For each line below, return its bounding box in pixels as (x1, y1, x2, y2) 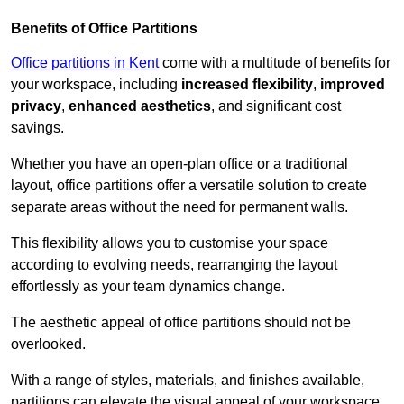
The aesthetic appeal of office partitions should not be (11, 315, 351, 331)
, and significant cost (211, 98, 341, 115)
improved (320, 77, 385, 93)
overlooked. (11, 336, 89, 353)
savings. (11, 120, 64, 136)
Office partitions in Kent (11, 55, 159, 71)
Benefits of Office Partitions (11, 21, 197, 37)
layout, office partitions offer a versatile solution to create (11, 178, 367, 194)
